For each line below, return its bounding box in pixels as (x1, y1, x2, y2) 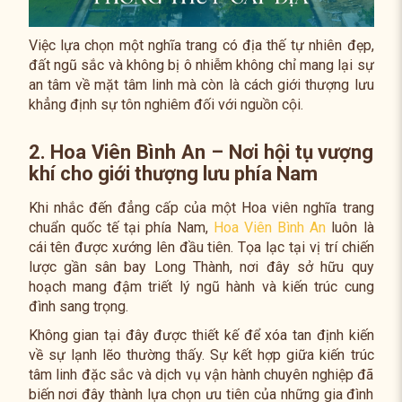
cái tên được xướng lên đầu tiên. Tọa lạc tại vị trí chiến (28, 238, 374, 256)
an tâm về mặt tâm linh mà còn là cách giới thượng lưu (28, 75, 374, 93)
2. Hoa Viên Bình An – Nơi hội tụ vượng (28, 140, 374, 163)
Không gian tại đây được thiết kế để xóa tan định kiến (28, 326, 374, 344)
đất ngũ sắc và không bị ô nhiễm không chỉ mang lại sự (28, 56, 374, 74)
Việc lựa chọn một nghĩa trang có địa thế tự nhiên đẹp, (28, 36, 374, 54)
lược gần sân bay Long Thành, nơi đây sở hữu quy (28, 258, 374, 275)
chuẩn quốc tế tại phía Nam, (28, 218, 214, 236)
